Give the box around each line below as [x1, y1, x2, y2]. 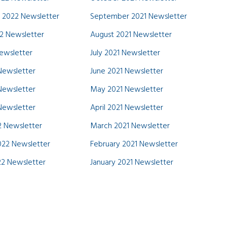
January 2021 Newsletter [90, 156, 173, 169]
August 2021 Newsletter [90, 28, 172, 42]
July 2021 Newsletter [90, 47, 160, 60]
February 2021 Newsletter [90, 138, 178, 151]
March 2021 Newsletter [90, 120, 170, 133]
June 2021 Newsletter [90, 65, 163, 78]
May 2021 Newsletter [90, 83, 163, 96]
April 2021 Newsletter [90, 101, 163, 115]
